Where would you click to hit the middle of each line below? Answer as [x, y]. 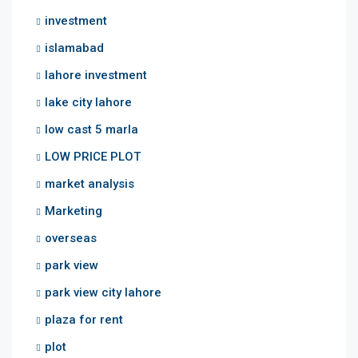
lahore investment [96, 75]
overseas [71, 238]
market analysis [89, 183]
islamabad [74, 48]
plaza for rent [84, 319]
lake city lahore [88, 102]
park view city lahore [103, 292]
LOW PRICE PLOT [93, 156]
